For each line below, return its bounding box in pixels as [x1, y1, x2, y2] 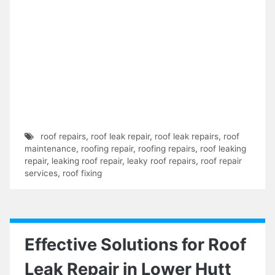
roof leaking [200, 143, 246, 153]
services [25, 168, 58, 178]
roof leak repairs [154, 131, 219, 141]
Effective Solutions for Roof [25, 234, 246, 255]
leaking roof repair [52, 155, 122, 166]
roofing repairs [138, 143, 195, 153]
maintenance [25, 143, 76, 153]
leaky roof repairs [127, 155, 196, 166]
